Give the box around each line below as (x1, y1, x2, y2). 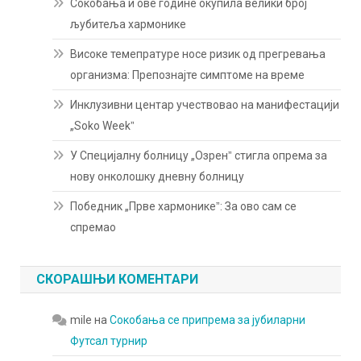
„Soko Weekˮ (70, 119, 135, 132)
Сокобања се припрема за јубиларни (110, 313, 306, 326)
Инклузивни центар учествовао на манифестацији (70, 98, 340, 111)
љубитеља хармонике (70, 18, 187, 31)
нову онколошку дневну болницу (70, 170, 245, 183)
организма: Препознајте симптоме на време (70, 68, 305, 81)
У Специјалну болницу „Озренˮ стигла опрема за (70, 149, 328, 162)
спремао (70, 221, 117, 234)
